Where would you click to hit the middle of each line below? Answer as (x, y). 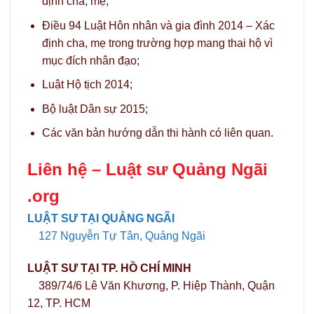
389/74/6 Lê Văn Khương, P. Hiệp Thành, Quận (151, 285)
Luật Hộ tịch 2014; (87, 85)
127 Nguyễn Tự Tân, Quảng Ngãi (122, 236)
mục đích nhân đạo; (90, 60)
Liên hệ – (67, 170)
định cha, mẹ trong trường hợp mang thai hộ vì (157, 43)
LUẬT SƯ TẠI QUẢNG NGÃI (101, 219)
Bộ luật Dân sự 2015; (95, 109)
